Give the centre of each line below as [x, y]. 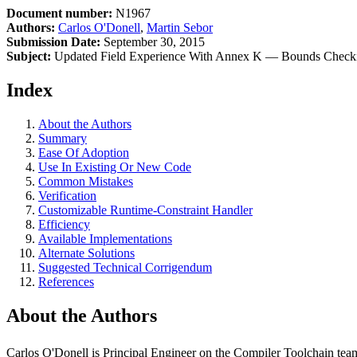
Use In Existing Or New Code [115, 167]
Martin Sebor [180, 27]
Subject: [29, 56]
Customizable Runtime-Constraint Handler [145, 210]
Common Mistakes [86, 181]
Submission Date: [53, 42]
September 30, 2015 [153, 42]
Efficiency [64, 224]
